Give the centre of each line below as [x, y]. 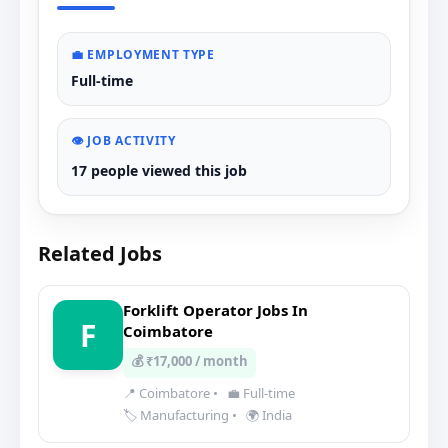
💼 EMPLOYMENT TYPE [143, 54]
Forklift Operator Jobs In [215, 310]
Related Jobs [100, 253]
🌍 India [267, 415]
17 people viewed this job [159, 170]
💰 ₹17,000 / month [189, 361]
